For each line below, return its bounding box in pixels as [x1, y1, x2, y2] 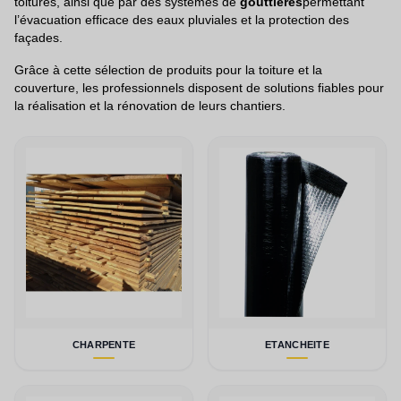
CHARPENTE [72, 338, 136, 350]
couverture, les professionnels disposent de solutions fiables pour [14, 81, 384, 95]
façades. [14, 30, 63, 45]
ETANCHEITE [265, 338, 329, 350]
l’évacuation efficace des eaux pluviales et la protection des [14, 13, 349, 27]
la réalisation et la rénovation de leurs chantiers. [14, 98, 286, 113]
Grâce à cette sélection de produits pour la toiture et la [14, 63, 322, 77]
